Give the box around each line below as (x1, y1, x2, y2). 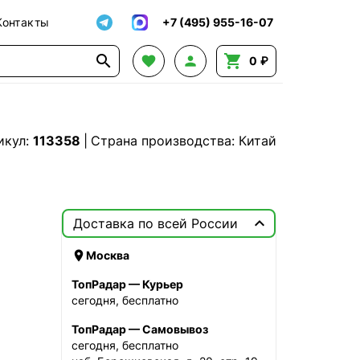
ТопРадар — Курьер (71, 277, 183, 291)
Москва (85, 248, 129, 262)
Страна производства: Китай (91, 133, 276, 149)
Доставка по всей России (72, 215, 238, 231)
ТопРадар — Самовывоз (71, 322, 208, 336)
